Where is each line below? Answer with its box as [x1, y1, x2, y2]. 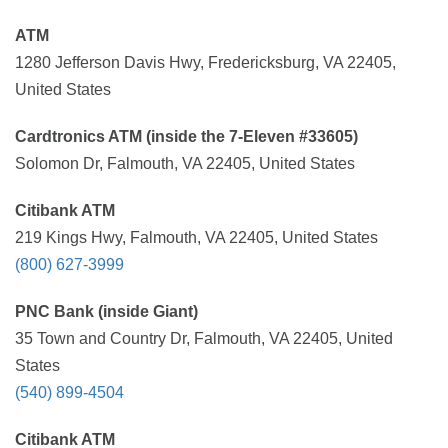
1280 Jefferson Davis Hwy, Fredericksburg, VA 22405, [15, 54, 396, 71]
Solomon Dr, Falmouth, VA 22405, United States [15, 155, 355, 172]
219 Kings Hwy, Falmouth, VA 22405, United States [15, 229, 378, 246]
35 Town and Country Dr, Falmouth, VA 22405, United [15, 330, 393, 347]
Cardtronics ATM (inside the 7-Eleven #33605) [15, 128, 358, 145]
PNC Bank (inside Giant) [15, 303, 198, 320]
